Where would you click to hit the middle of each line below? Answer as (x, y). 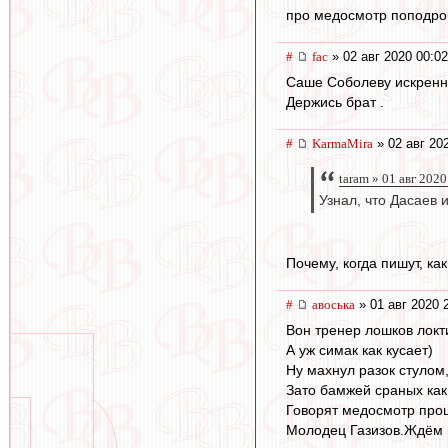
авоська (333, 304)
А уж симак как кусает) (359, 350)
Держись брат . (335, 102)
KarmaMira (342, 144)
